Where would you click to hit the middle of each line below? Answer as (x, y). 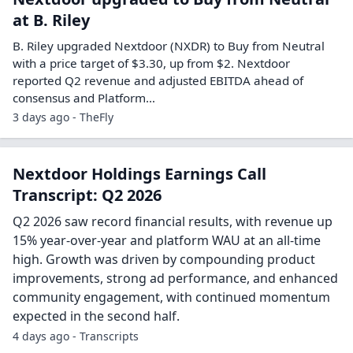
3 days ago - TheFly (63, 117)
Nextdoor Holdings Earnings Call (139, 174)
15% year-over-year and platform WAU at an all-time (167, 241)
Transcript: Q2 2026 (87, 195)
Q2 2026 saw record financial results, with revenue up (173, 222)
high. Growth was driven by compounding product (164, 260)
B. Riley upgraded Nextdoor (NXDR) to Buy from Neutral (169, 46)
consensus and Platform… (84, 98)
